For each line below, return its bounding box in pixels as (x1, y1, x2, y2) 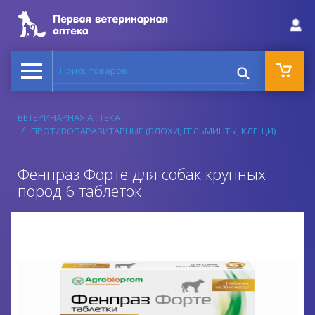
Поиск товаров (53, 58, 132, 72)
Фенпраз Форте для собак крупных (18, 163, 266, 184)
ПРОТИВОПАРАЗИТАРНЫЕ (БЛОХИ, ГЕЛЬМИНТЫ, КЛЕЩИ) (31, 124, 276, 137)
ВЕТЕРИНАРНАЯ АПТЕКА (18, 111, 120, 124)
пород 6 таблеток (18, 180, 141, 201)
